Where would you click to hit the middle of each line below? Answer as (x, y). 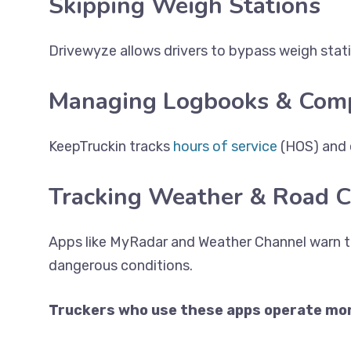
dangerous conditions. (121, 266)
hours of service (225, 147)
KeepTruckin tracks (111, 147)
